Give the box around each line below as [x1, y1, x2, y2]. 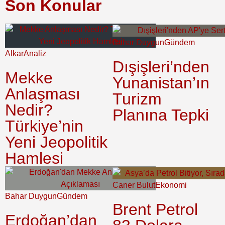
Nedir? [5, 100, 53, 119]
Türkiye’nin [5, 117, 83, 135]
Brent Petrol [113, 200, 198, 218]
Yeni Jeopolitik [5, 133, 107, 151]
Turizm [113, 89, 162, 108]
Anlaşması [5, 84, 80, 103]
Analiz [24, 49, 46, 58]
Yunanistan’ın [113, 73, 209, 92]
